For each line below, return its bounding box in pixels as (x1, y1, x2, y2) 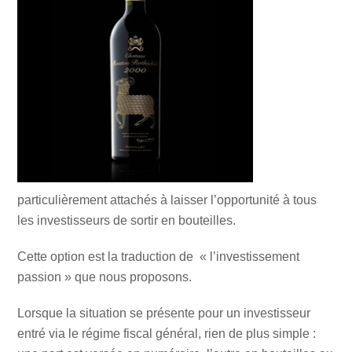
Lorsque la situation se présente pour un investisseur (17, 306, 311, 320)
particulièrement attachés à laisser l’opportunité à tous (17, 193, 317, 207)
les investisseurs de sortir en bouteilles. (17, 214, 236, 227)
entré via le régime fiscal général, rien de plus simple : (17, 327, 317, 340)
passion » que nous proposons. (17, 270, 192, 284)
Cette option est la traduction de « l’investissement (17, 250, 300, 263)
